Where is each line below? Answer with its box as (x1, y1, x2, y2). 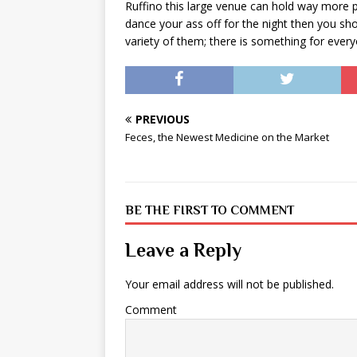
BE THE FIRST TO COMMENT (125, 203, 294, 218)
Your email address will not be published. (125, 277, 334, 292)
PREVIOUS (135, 112, 190, 127)
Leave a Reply (125, 239, 241, 261)
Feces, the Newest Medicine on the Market (125, 130, 329, 144)
